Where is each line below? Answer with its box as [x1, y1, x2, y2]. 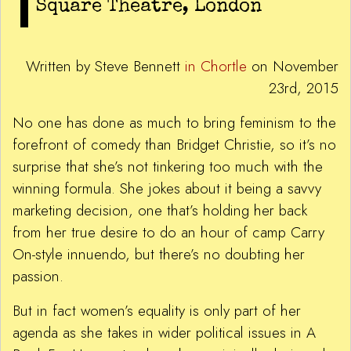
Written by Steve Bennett [26, 56, 185, 78]
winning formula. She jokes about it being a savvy [13, 178, 321, 200]
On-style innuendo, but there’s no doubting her [13, 244, 305, 266]
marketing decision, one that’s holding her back [13, 200, 307, 222]
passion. [13, 266, 63, 288]
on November [247, 56, 338, 78]
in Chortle [185, 56, 247, 78]
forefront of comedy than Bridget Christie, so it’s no [13, 134, 336, 156]
